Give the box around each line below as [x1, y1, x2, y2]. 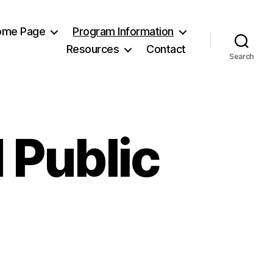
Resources [66, 43, 119, 55]
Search [229, 52, 255, 61]
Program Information [73, 25, 174, 38]
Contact [146, 43, 186, 55]
